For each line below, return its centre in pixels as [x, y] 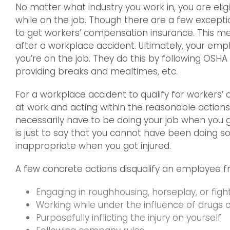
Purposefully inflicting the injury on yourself [129, 218]
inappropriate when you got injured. [93, 146]
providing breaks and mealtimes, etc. [97, 71]
